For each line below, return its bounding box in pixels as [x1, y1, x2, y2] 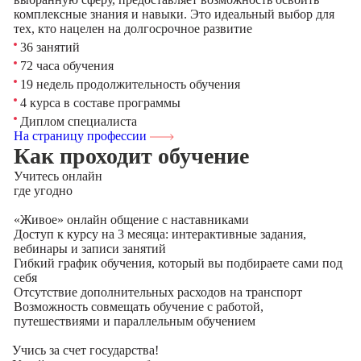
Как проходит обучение [13, 143, 249, 168]
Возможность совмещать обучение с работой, [13, 300, 263, 313]
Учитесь [13, 169, 62, 183]
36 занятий [16, 40, 80, 54]
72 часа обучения [16, 59, 114, 73]
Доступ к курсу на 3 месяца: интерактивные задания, [13, 227, 306, 241]
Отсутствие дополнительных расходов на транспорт [13, 285, 302, 299]
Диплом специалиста [16, 114, 137, 128]
